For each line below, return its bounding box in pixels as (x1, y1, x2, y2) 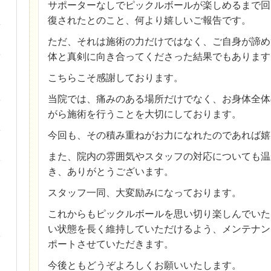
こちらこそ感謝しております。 (47, 72, 183, 83)
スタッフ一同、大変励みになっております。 (47, 187, 241, 198)
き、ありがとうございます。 (47, 166, 174, 177)
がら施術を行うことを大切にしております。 (47, 108, 241, 119)
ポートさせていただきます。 (47, 238, 174, 249)
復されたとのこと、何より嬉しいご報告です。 (47, 15, 251, 25)
